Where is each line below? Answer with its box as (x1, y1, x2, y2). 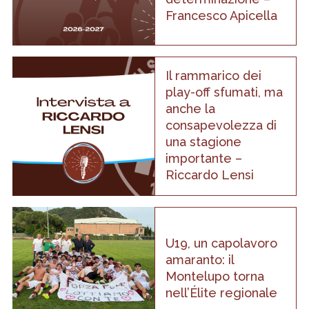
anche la (166, 101, 215, 116)
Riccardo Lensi (166, 167, 254, 182)
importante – (166, 150, 242, 166)
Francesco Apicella (166, 8, 277, 23)
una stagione (166, 134, 241, 149)
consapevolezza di (166, 117, 277, 132)
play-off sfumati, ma (166, 84, 283, 99)
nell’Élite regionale (166, 285, 277, 300)
